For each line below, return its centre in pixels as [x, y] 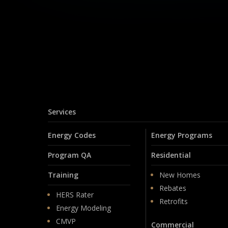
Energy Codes [72, 135]
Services [62, 111]
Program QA [70, 155]
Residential [171, 155]
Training [63, 175]
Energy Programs [181, 135]
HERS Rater [75, 194]
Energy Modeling [84, 208]
